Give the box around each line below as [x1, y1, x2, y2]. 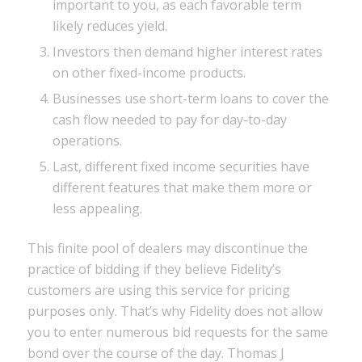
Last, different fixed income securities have [52, 158, 309, 176]
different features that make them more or [52, 179, 312, 197]
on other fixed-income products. [52, 64, 246, 82]
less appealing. [52, 200, 142, 218]
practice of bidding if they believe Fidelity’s [27, 260, 281, 279]
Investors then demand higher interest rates [52, 43, 322, 61]
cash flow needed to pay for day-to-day [52, 111, 287, 129]
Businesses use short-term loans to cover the [52, 90, 329, 108]
